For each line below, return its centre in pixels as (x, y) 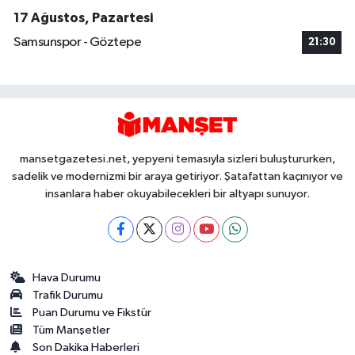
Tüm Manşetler (72, 330)
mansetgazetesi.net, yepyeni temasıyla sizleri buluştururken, (177, 158)
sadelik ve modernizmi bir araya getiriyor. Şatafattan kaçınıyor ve (177, 176)
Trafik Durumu (68, 295)
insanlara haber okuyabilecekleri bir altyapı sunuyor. (177, 193)
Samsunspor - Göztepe (77, 43)
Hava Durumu (67, 277)
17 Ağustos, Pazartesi (83, 18)
